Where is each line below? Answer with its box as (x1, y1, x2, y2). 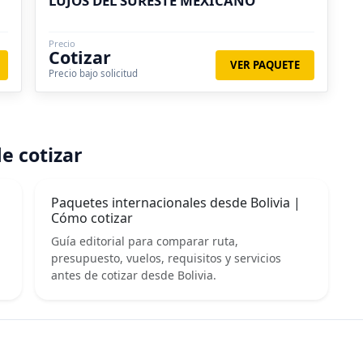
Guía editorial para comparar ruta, (51, 233, 239, 249)
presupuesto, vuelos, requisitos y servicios (51, 250, 282, 266)
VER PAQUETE (230, 57, 301, 72)
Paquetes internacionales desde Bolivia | (51, 193, 301, 211)
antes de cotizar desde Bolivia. (51, 267, 217, 283)
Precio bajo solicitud (49, 66, 139, 79)
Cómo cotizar (51, 208, 134, 227)
